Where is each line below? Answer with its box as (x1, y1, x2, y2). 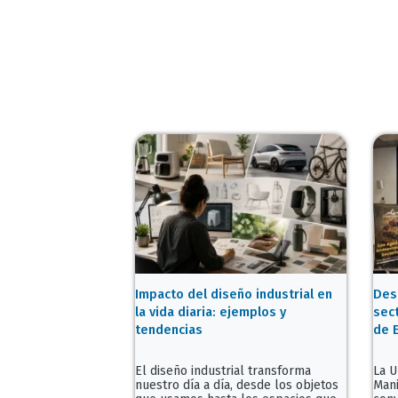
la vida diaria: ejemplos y (135, 304, 287, 321)
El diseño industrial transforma (135, 363, 312, 379)
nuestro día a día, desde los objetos (135, 378, 339, 394)
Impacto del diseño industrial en (135, 286, 333, 303)
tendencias (135, 322, 203, 338)
